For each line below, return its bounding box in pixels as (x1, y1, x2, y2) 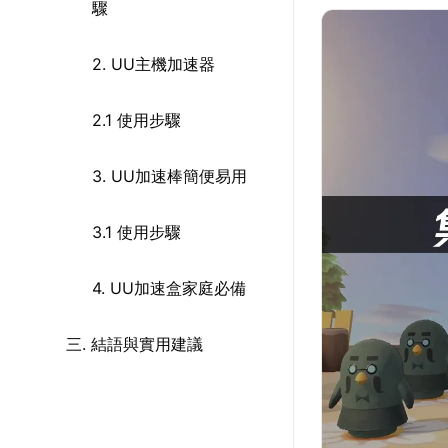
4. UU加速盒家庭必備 (92, 278, 246, 298)
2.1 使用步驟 (92, 110, 181, 130)
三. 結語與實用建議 (66, 334, 203, 354)
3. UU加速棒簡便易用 (92, 166, 247, 186)
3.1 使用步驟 (92, 222, 181, 242)
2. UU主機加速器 (92, 54, 215, 74)
